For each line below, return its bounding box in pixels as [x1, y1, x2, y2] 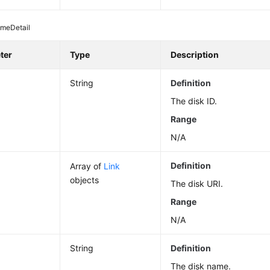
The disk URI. [171, 178, 224, 189]
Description [171, 49, 219, 60]
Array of [70, 161, 104, 172]
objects [70, 175, 99, 186]
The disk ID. [171, 96, 218, 107]
